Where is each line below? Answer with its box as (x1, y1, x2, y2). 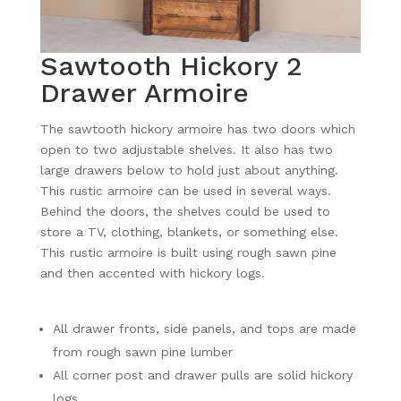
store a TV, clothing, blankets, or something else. (39, 224, 338, 239)
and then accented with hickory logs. (39, 265, 265, 280)
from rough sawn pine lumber (52, 344, 233, 359)
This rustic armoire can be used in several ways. (39, 183, 331, 198)
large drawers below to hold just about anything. (39, 162, 338, 177)
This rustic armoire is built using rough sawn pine (39, 244, 337, 260)
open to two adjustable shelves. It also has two (39, 141, 333, 157)
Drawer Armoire (39, 76, 249, 108)
